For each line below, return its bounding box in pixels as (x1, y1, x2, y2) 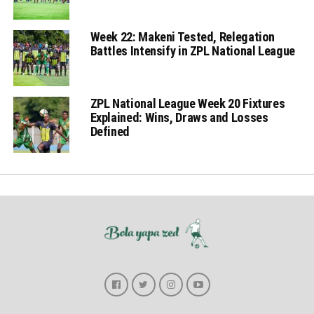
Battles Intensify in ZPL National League (90, 43, 295, 59)
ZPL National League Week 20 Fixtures (90, 96, 285, 111)
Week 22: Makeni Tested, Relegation (90, 29, 275, 45)
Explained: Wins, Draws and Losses (90, 110, 268, 125)
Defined (90, 124, 130, 139)
